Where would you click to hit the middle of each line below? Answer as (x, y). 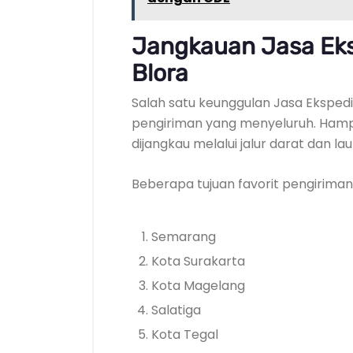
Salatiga (176, 310)
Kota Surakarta (198, 261)
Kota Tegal (185, 334)
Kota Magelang (198, 286)
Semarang (184, 237)
